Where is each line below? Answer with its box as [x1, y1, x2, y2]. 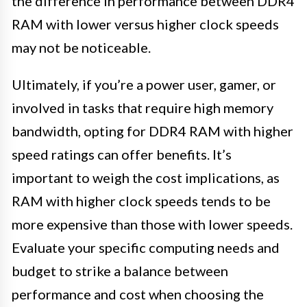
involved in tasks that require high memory [12, 99, 273, 116]
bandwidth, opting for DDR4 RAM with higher [12, 123, 293, 140]
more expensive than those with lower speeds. [12, 216, 293, 233]
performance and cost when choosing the [12, 286, 264, 303]
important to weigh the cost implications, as [12, 169, 280, 186]
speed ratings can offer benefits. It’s [12, 146, 232, 163]
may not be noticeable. [12, 39, 151, 56]
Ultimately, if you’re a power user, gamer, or [12, 76, 276, 93]
